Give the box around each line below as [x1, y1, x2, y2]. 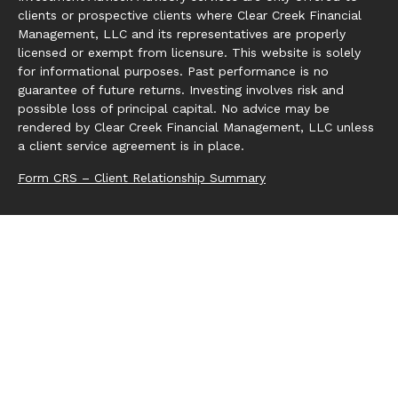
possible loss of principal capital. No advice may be [18, 101, 330, 115]
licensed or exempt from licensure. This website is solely [18, 45, 361, 60]
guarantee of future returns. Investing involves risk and [18, 83, 344, 97]
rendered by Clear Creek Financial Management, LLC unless [18, 120, 374, 134]
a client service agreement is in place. [18, 139, 244, 153]
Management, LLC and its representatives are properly [18, 27, 346, 41]
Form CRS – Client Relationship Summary [18, 171, 266, 185]
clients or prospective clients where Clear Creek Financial [18, 8, 362, 22]
